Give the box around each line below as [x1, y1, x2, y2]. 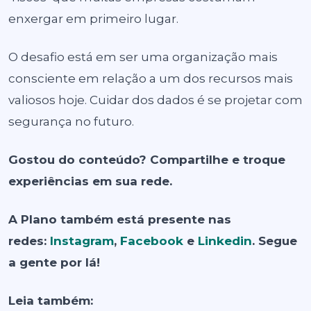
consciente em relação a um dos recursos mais [8, 72, 293, 85]
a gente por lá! [8, 255, 100, 269]
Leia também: [8, 294, 93, 308]
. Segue [252, 234, 297, 248]
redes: [8, 234, 47, 248]
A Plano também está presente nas [8, 212, 231, 226]
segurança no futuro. [8, 115, 134, 128]
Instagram [50, 234, 114, 248]
